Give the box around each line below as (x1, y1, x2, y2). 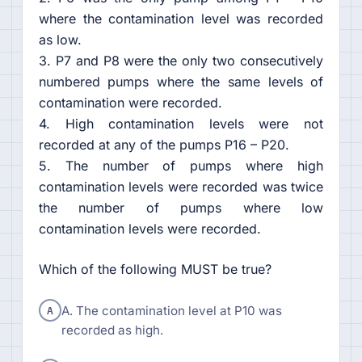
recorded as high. (61, 322, 163, 339)
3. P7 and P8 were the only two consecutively (38, 53, 324, 69)
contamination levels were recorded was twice (38, 179, 324, 196)
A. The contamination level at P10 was (61, 303, 282, 319)
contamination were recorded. (38, 95, 222, 112)
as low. (38, 32, 82, 48)
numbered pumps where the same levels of (38, 74, 324, 90)
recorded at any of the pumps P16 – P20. (38, 137, 289, 154)
